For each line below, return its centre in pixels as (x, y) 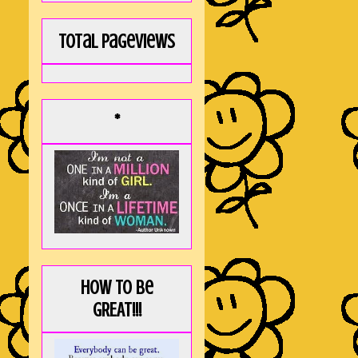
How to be (117, 288)
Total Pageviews (117, 42)
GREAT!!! (117, 311)
